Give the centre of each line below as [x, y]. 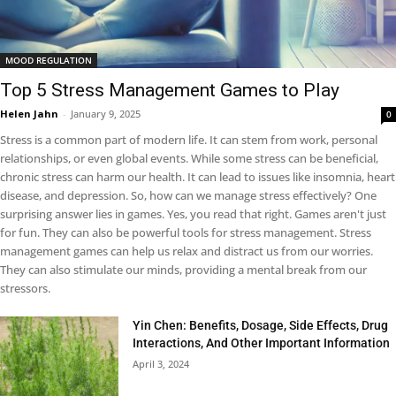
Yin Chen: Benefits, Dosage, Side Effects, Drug [261, 325]
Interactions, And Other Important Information [262, 343]
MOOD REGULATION [49, 60]
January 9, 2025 [106, 113]
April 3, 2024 [161, 363]
